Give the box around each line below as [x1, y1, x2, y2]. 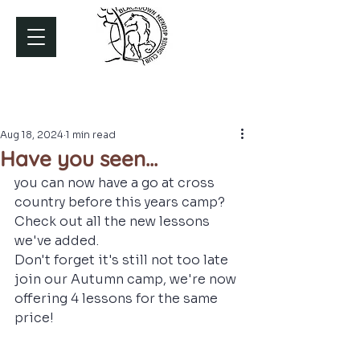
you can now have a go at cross [14, 174, 218, 191]
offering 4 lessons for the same [14, 290, 221, 307]
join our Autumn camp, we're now [14, 271, 239, 288]
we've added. [14, 232, 102, 249]
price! [14, 309, 54, 326]
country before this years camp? [14, 194, 228, 211]
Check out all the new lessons [14, 213, 213, 230]
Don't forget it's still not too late [14, 252, 231, 268]
